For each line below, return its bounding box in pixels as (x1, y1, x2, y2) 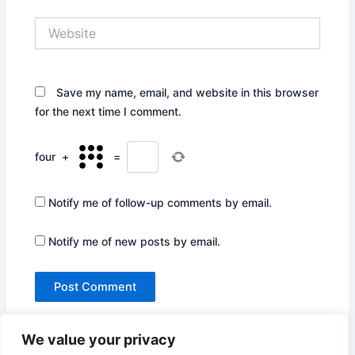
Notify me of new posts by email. (48, 235, 221, 249)
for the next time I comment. (35, 104, 182, 118)
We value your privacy (21, 331, 176, 348)
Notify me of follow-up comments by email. (48, 195, 273, 209)
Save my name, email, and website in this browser (56, 85, 319, 99)
